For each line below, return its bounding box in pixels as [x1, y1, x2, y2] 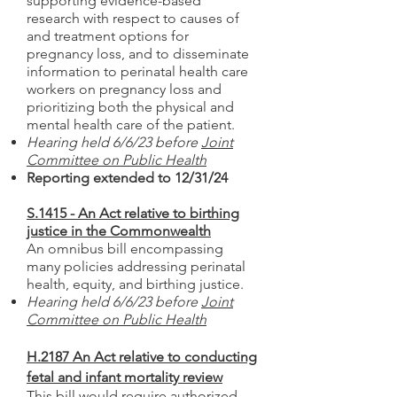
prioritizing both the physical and [27, 98, 234, 115]
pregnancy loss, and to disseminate [27, 45, 249, 62]
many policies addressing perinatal [27, 258, 245, 275]
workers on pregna [27, 81, 144, 97]
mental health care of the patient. [27, 116, 235, 133]
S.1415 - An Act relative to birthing [27, 205, 239, 222]
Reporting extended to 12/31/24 [27, 169, 228, 186]
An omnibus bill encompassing [27, 240, 223, 257]
